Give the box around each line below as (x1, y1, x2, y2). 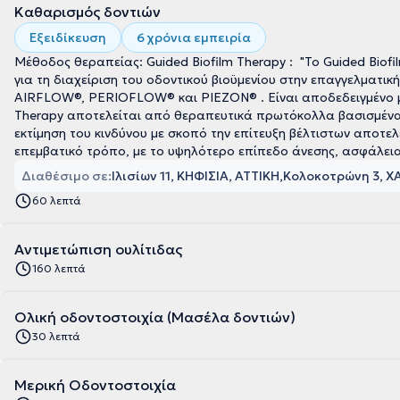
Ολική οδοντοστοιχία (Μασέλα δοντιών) (14, 308, 296, 326)
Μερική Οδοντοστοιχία (14, 376, 176, 394)
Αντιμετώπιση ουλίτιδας (14, 240, 182, 258)
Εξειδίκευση (29, 29, 106, 46)
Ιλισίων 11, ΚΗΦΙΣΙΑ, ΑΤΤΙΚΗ (112, 168, 279, 184)
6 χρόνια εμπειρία (137, 29, 251, 46)
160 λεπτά (32, 262, 86, 275)
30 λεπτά (32, 329, 80, 343)
